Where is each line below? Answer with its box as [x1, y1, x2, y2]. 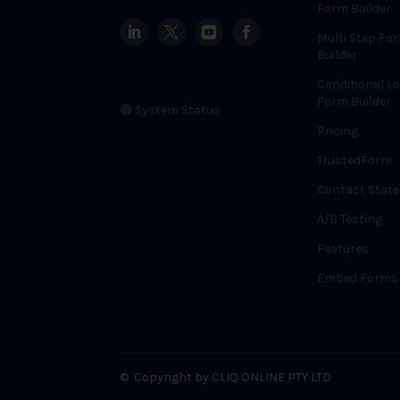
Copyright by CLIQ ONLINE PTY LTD [131, 370, 335, 385]
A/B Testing [316, 212, 382, 227]
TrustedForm [316, 153, 392, 168]
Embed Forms [316, 271, 398, 286]
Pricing [316, 123, 358, 138]
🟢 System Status [120, 103, 221, 118]
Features [316, 241, 369, 256]
